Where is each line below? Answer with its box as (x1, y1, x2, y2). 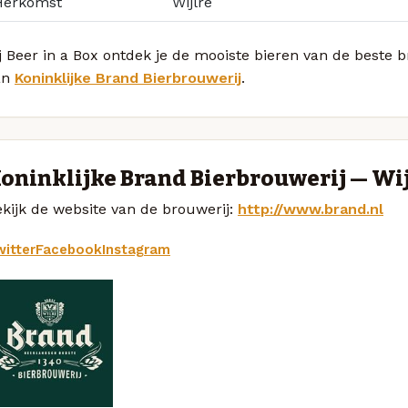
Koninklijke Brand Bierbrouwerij (15, 68, 241, 87)
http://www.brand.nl (238, 200, 383, 219)
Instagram (102, 240, 170, 258)
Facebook (36, 240, 102, 258)
